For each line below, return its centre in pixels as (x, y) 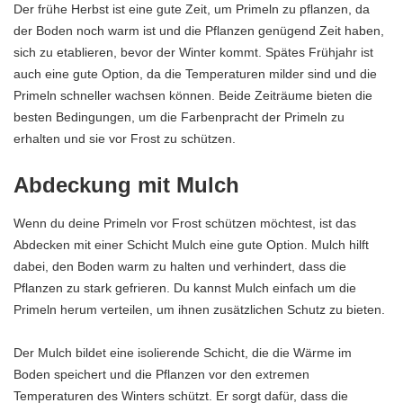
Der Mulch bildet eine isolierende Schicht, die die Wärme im (183, 353)
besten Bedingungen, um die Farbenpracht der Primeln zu (179, 116)
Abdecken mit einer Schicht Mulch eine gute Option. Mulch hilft (191, 245)
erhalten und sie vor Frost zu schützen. (125, 138)
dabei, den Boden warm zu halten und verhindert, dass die (180, 267)
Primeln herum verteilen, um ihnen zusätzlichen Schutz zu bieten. (199, 310)
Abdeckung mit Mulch (126, 184)
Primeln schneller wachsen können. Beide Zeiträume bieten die (193, 95)
